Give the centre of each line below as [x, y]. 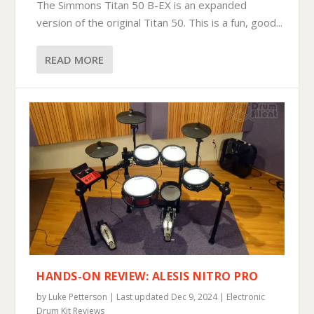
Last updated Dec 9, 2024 [167, 296]
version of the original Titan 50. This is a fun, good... [160, 22]
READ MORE [75, 59]
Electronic [246, 296]
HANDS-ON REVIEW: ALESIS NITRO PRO [148, 276]
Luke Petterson [78, 296]
